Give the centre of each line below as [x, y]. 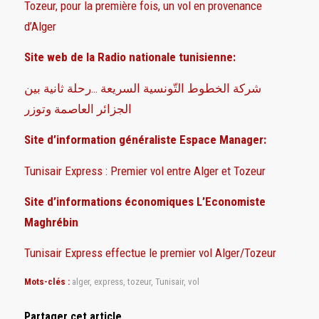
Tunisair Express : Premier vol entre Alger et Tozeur [145, 171]
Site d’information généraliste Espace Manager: [145, 140]
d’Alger [40, 26]
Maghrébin [51, 222]
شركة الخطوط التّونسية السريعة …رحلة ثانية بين [142, 88]
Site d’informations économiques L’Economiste [145, 201]
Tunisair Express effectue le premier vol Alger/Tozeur [150, 253]
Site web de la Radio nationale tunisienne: [131, 57]
